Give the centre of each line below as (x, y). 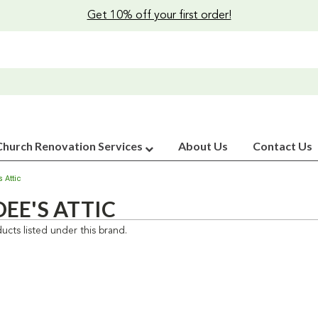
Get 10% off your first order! (159, 16)
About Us (203, 146)
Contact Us (283, 146)
